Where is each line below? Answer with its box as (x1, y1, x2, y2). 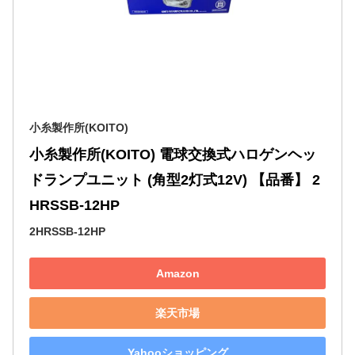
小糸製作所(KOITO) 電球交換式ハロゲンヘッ (29, 147, 316, 163)
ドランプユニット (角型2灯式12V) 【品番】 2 (29, 172, 320, 189)
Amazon (155, 266, 200, 280)
